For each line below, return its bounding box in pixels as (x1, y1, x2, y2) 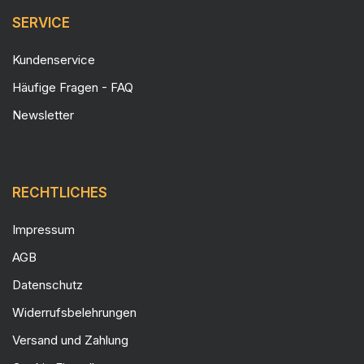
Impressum (12, 222, 75, 237)
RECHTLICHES (12, 184, 107, 201)
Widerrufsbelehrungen (12, 305, 136, 320)
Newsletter (12, 107, 74, 123)
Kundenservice (12, 52, 95, 67)
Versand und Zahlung (12, 332, 128, 348)
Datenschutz (12, 277, 83, 292)
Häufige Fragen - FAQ (12, 80, 133, 95)
